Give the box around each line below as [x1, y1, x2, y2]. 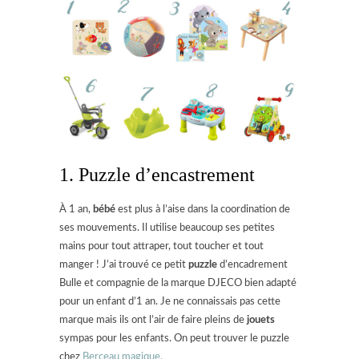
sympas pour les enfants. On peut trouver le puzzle [59, 333, 289, 344]
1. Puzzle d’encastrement [59, 163, 255, 185]
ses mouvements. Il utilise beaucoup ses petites [59, 222, 275, 233]
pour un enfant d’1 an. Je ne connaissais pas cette [59, 296, 280, 307]
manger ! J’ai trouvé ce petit [59, 259, 188, 270]
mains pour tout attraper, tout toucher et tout [59, 240, 264, 252]
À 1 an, [59, 204, 93, 215]
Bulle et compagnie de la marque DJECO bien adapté [59, 277, 296, 288]
